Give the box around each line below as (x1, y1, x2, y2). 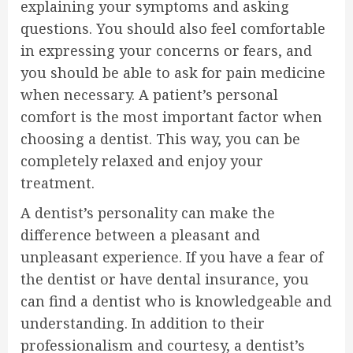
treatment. (20, 173, 95, 192)
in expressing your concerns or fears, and (20, 41, 312, 60)
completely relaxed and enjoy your (20, 151, 263, 170)
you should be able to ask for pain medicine (20, 63, 325, 82)
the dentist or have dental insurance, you (20, 269, 309, 288)
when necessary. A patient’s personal (20, 85, 278, 104)
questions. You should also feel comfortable (20, 19, 325, 38)
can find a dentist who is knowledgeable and (20, 292, 332, 310)
